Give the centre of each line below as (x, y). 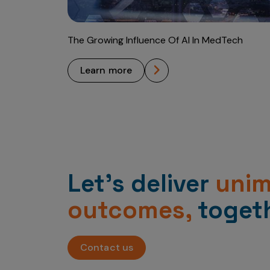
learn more (109, 70)
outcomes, (130, 210)
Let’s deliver (141, 184)
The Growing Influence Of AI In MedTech (155, 40)
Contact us (107, 247)
